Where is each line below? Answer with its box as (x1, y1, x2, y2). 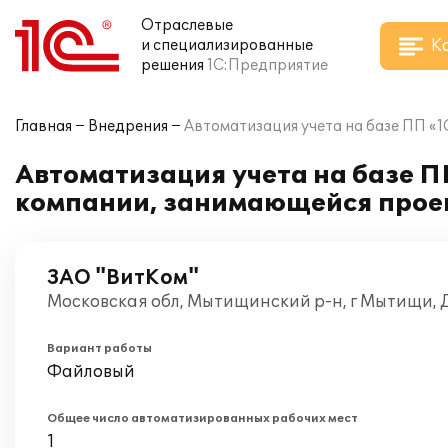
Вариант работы (47, 342, 152, 355)
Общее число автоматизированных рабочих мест (47, 412, 358, 425)
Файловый (47, 362, 135, 382)
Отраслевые (141, 17, 233, 34)
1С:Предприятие (207, 57, 328, 74)
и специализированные (141, 37, 313, 54)
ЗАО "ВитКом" (47, 266, 199, 290)
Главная (15, 118, 72, 135)
